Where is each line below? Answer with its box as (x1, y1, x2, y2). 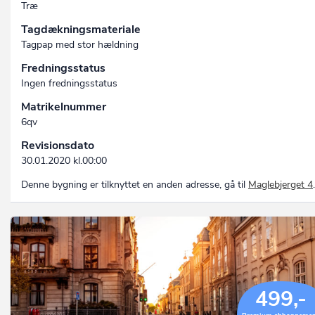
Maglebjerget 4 (248, 178, 313, 192)
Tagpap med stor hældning (21, 38, 139, 52)
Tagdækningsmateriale (21, 22, 141, 38)
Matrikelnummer (21, 99, 106, 115)
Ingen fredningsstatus (21, 77, 117, 91)
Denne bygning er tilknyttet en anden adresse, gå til (21, 178, 248, 192)
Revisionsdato (21, 138, 94, 154)
